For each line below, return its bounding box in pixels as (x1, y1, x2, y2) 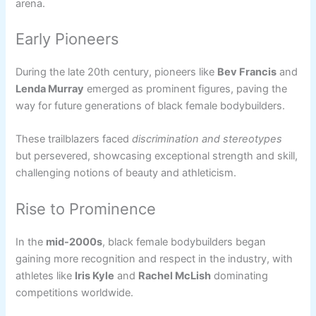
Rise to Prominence (16, 199, 157, 218)
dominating (211, 269, 269, 282)
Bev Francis (217, 65, 277, 78)
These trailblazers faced (16, 133, 133, 146)
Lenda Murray (16, 82, 85, 95)
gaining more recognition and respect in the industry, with (16, 252, 293, 265)
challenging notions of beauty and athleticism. (16, 166, 237, 180)
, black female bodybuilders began (102, 235, 267, 248)
